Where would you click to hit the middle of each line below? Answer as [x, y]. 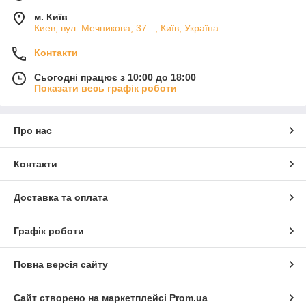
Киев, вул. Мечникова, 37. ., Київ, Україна [126, 28]
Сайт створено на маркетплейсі [92, 298]
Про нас [33, 131]
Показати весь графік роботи [106, 88]
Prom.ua [189, 298]
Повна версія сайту [61, 265]
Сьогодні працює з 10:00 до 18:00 [115, 78]
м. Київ [51, 17]
